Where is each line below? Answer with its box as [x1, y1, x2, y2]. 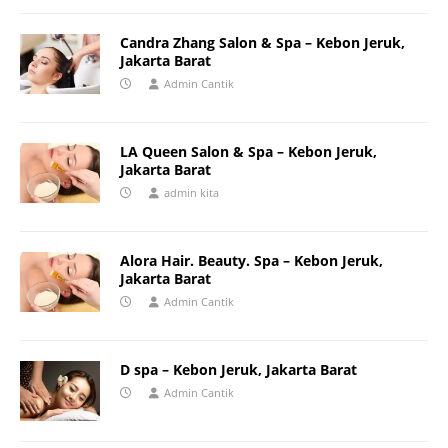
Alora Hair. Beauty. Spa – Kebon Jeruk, [120, 251, 383, 271]
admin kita [164, 185, 219, 201]
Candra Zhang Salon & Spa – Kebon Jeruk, [120, 33, 405, 53]
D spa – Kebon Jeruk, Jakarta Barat [120, 360, 357, 380]
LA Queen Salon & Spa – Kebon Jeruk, [120, 142, 377, 162]
